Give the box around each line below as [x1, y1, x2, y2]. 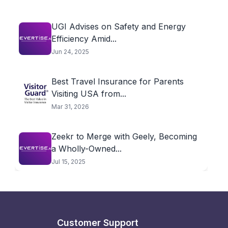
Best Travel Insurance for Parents [51, 76, 184, 87]
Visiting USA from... [51, 89, 126, 99]
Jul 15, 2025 [51, 158, 85, 165]
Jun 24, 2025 [51, 48, 89, 55]
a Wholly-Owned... [51, 144, 122, 154]
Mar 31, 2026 [51, 103, 89, 110]
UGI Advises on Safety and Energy [51, 21, 186, 32]
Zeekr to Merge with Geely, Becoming [51, 131, 197, 141]
